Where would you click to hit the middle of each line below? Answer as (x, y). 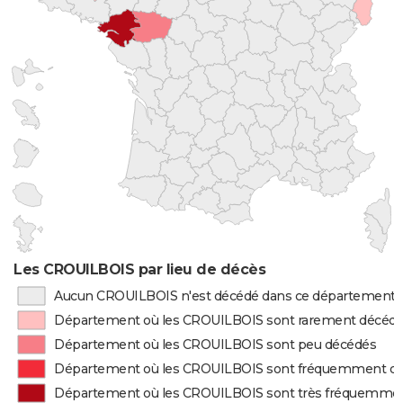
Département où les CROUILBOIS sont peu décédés (215, 345)
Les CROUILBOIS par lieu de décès (140, 269)
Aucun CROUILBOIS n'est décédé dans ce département (224, 296)
